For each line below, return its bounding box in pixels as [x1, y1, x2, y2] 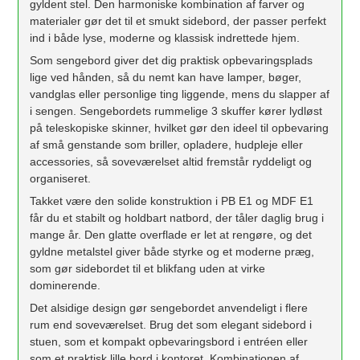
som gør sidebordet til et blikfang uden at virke [30, 261, 266, 275]
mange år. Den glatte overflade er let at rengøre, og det [30, 227, 313, 241]
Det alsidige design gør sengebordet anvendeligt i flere [30, 301, 309, 314]
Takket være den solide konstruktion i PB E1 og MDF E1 [30, 194, 314, 207]
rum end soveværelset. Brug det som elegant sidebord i [30, 317, 313, 331]
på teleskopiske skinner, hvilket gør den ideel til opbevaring [30, 121, 329, 134]
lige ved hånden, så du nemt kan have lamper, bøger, [30, 70, 302, 84]
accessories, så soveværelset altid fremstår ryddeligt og [30, 154, 313, 168]
